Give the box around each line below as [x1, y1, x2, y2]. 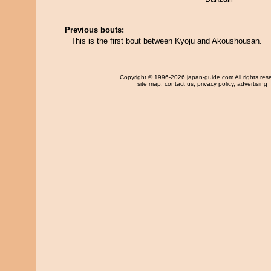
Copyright [120, 74, 146, 80]
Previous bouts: [65, 25, 124, 34]
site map [137, 80, 161, 87]
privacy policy [197, 80, 233, 87]
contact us [164, 80, 194, 87]
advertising [237, 80, 267, 87]
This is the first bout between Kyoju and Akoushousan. [71, 36, 262, 45]
